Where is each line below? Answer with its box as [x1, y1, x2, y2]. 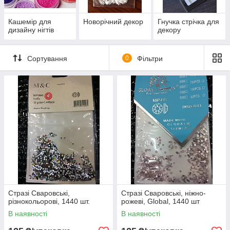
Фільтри [137, 54, 163, 63]
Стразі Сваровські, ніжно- [121, 189, 206, 198]
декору [158, 26, 181, 34]
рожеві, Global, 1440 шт [121, 197, 200, 206]
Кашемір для [8, 17, 51, 26]
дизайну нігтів [8, 26, 54, 34]
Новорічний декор [83, 17, 143, 26]
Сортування [27, 54, 67, 63]
